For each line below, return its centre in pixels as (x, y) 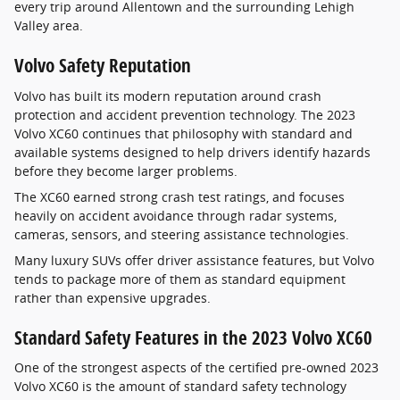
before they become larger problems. (126, 171)
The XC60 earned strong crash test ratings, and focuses (179, 196)
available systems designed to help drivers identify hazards (192, 152)
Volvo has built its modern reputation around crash (168, 96)
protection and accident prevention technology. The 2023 (185, 114)
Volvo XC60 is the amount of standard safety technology (180, 386)
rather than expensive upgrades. (112, 297)
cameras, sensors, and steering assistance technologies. (182, 234)
